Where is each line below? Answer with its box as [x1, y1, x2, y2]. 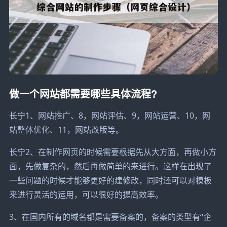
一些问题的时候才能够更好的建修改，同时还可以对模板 [9, 174, 212, 186]
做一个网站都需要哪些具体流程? [9, 86, 157, 101]
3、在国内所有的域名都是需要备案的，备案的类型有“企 [9, 211, 211, 222]
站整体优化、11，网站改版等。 [9, 124, 124, 135]
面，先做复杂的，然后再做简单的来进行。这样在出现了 [9, 160, 212, 172]
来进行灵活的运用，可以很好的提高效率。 [9, 188, 163, 200]
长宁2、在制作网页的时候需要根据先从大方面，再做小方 [9, 146, 216, 158]
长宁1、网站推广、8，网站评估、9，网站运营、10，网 [9, 109, 210, 121]
